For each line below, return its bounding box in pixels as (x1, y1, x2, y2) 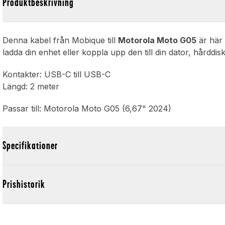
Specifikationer (3, 140, 58, 152)
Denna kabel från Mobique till (3, 35, 119, 46)
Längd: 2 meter (3, 81, 60, 92)
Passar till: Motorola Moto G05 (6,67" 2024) (3, 103, 172, 114)
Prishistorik (3, 178, 46, 190)
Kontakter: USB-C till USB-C (3, 69, 111, 80)
